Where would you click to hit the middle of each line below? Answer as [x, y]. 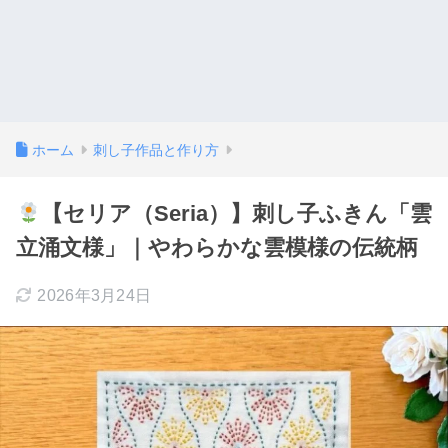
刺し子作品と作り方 [156, 150]
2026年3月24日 [94, 295]
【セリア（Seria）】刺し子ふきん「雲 [236, 213]
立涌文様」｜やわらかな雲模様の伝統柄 [217, 247]
